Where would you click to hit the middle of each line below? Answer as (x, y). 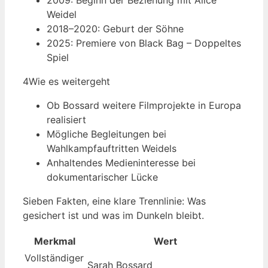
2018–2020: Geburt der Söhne (115, 29)
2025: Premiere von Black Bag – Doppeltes (144, 43)
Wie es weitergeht (69, 82)
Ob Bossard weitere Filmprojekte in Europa (144, 106)
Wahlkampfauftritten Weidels (112, 149)
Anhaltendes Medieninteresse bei (121, 163)
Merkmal (55, 241)
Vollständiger (54, 258)
